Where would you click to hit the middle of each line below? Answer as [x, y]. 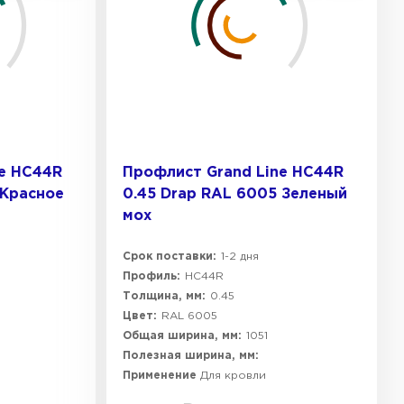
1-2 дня [240, 257]
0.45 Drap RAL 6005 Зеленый [235, 194]
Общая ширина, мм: [182, 336]
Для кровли [233, 376]
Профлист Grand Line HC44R [233, 173]
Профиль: [151, 276]
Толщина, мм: [164, 296]
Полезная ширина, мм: [191, 356]
